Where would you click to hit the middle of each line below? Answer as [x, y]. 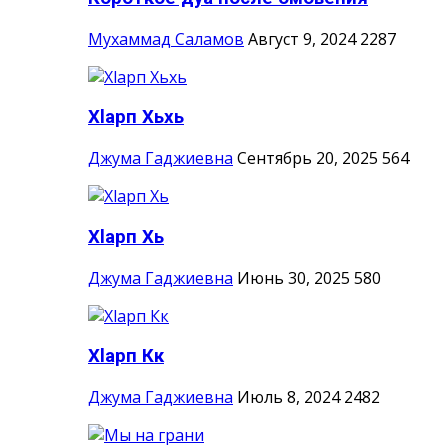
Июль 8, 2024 [288, 397]
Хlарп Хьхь [136, 117]
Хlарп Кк [126, 356]
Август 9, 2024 [302, 38]
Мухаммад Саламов [166, 38]
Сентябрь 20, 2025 [307, 158]
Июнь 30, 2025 [293, 277]
